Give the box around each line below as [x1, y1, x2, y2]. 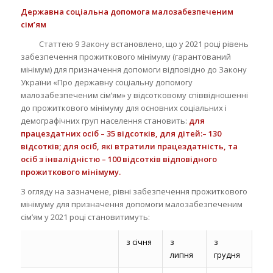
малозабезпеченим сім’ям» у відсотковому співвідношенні [20, 89, 248, 101]
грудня [213, 249, 240, 260]
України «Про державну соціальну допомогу [20, 76, 193, 88]
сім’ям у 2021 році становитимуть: [20, 211, 150, 222]
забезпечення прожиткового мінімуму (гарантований [20, 51, 231, 62]
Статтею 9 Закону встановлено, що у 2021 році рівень [22, 38, 249, 49]
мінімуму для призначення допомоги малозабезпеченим [20, 198, 243, 210]
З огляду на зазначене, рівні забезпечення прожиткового [20, 185, 247, 197]
